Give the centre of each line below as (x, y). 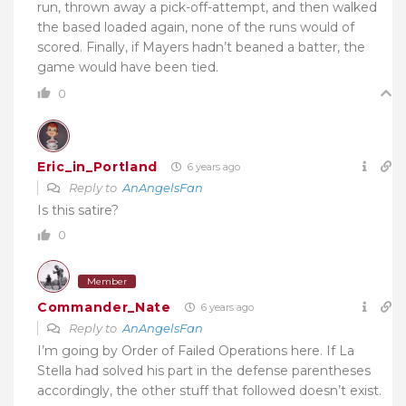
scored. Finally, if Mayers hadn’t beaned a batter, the (201, 48)
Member (107, 282)
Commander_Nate (104, 307)
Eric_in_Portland (98, 166)
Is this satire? (78, 211)
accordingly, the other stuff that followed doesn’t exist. (209, 391)
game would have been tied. (128, 68)
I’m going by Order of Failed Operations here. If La (196, 351)
